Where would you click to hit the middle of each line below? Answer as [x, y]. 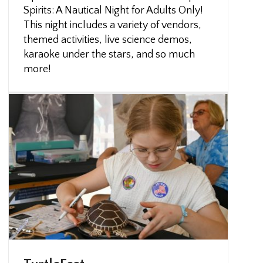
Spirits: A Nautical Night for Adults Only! [114, 11]
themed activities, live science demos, [108, 40]
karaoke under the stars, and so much [109, 55]
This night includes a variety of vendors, [113, 25]
